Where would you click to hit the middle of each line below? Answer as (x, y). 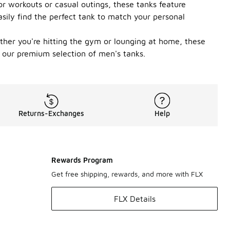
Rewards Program (82, 160)
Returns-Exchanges (51, 113)
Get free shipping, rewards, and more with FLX (127, 174)
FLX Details (135, 199)
